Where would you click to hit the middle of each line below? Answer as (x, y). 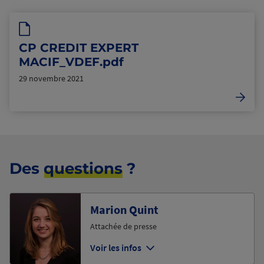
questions (83, 168)
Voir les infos (116, 247)
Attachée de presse (123, 226)
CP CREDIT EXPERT (79, 47)
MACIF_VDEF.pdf (71, 62)
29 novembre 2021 (51, 78)
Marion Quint (124, 209)
